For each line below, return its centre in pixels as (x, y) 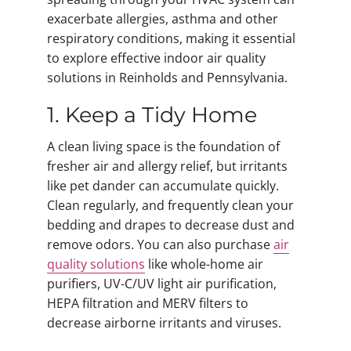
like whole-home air (204, 264)
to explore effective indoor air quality (156, 58)
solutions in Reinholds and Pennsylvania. (167, 77)
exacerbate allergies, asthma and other (163, 18)
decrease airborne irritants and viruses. (164, 323)
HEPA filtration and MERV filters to (148, 304)
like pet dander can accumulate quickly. (163, 186)
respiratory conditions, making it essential (171, 38)
